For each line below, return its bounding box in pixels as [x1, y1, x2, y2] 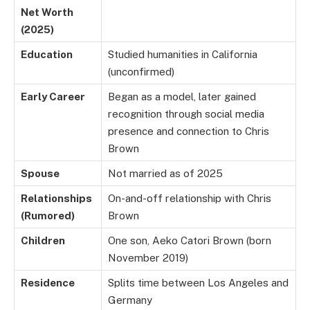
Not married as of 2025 [108, 167, 223, 180]
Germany [108, 294, 152, 307]
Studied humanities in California [108, 48, 257, 61]
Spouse [21, 167, 60, 180]
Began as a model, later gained [108, 91, 256, 103]
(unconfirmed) [108, 66, 174, 78]
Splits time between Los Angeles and [108, 277, 289, 289]
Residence [21, 277, 75, 289]
